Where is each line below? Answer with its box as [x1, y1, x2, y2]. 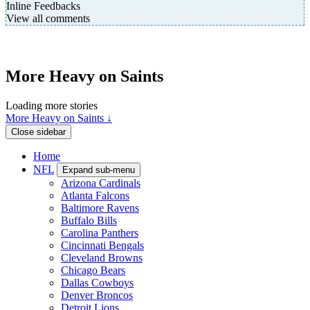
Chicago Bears [61, 264, 125, 276]
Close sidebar [11, 126, 66, 137]
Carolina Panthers [61, 226, 138, 239]
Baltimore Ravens [61, 201, 139, 214]
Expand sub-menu [62, 164, 135, 175]
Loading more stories [6, 99, 98, 111]
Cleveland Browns [61, 251, 143, 264]
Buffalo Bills [61, 214, 117, 226]
